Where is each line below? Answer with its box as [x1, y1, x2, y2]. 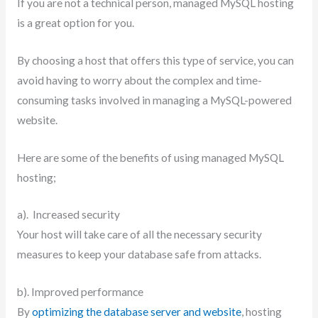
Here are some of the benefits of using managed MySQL [16, 150, 284, 164]
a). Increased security [16, 208, 122, 221]
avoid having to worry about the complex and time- [16, 73, 262, 87]
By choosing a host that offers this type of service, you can [16, 53, 294, 67]
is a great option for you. [16, 16, 136, 29]
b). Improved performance [16, 285, 146, 299]
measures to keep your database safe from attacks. [16, 248, 261, 261]
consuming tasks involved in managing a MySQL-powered [16, 93, 292, 106]
